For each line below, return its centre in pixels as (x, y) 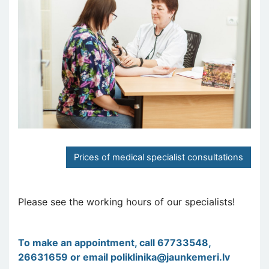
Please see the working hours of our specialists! (126, 201)
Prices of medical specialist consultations (159, 157)
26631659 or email (64, 257)
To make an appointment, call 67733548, (114, 242)
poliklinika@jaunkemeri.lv (170, 257)
